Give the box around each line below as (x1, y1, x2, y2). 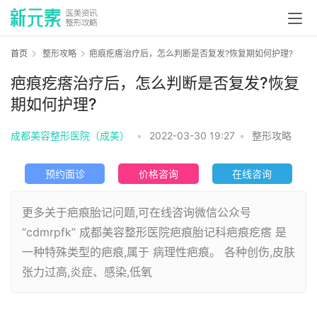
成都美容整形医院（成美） (11, 129, 129, 142)
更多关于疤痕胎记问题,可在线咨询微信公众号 (22, 205, 251, 220)
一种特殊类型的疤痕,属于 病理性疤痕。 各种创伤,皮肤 (22, 245, 295, 260)
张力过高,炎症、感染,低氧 (22, 265, 152, 279)
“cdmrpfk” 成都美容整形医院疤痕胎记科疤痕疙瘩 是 (22, 225, 287, 240)
